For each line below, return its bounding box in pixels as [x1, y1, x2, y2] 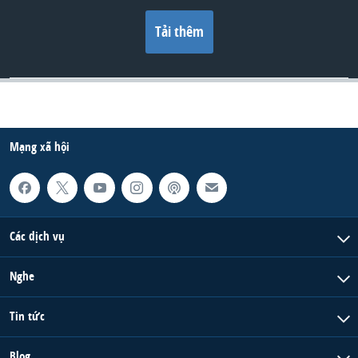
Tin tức [10, 307, 45, 324]
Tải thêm [154, 21, 204, 42]
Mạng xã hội [10, 137, 70, 155]
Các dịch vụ [10, 227, 65, 245]
